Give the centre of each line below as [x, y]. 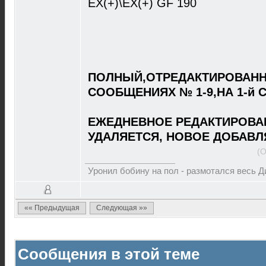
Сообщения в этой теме [109, 254]
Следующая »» [122, 208]
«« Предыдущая [52, 208]
